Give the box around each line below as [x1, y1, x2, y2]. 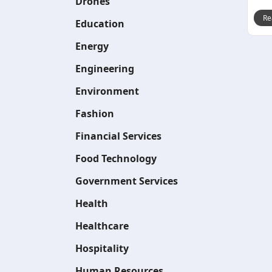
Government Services [75, 174, 178, 188]
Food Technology [75, 152, 157, 165]
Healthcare [75, 219, 129, 233]
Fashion [75, 107, 114, 120]
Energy [75, 39, 109, 53]
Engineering [75, 62, 134, 75]
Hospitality [75, 242, 129, 255]
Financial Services [75, 129, 161, 143]
